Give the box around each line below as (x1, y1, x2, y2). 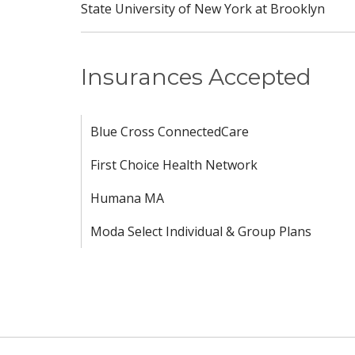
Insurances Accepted (81, 63, 311, 90)
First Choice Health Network (90, 156, 258, 174)
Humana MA (90, 189, 164, 207)
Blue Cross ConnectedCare (90, 123, 249, 140)
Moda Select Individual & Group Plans (90, 223, 311, 240)
